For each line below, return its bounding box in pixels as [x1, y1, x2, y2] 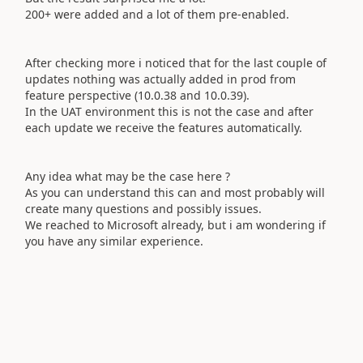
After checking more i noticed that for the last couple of [25, 54, 327, 70]
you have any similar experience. [25, 233, 203, 249]
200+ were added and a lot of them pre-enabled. [25, 6, 289, 22]
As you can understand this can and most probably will [25, 184, 325, 200]
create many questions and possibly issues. [25, 200, 262, 216]
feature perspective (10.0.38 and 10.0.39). [25, 87, 250, 103]
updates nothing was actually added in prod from [25, 70, 296, 87]
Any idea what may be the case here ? [25, 168, 233, 184]
